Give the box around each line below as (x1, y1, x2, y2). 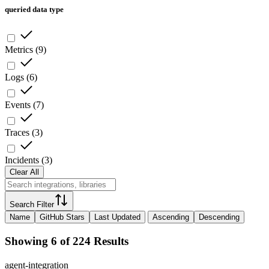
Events (5, 100, 31, 110)
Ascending (153, 213, 189, 222)
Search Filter (10, 200, 54, 210)
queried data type (5, 4, 64, 14)
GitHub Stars (40, 213, 85, 222)
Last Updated (94, 213, 141, 222)
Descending (199, 213, 240, 222)
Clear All (10, 168, 39, 177)
